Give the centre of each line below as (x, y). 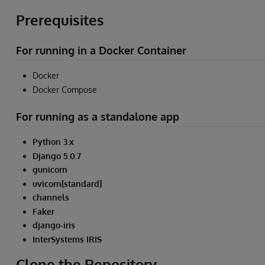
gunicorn (50, 170)
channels (51, 198)
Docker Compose (65, 89)
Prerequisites (60, 20)
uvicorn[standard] (67, 183)
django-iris (54, 225)
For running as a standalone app (98, 116)
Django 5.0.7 (57, 156)
